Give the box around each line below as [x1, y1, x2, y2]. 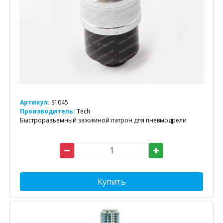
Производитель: [20, 107, 77, 115]
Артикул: [20, 98, 50, 107]
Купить [97, 176, 126, 187]
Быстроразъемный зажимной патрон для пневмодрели [20, 115, 187, 124]
